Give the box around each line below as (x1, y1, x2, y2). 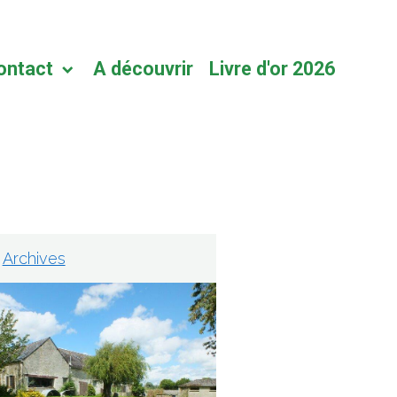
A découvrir (92, 58, 193, 80)
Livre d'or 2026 (208, 58, 335, 80)
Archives (2, 248, 66, 268)
